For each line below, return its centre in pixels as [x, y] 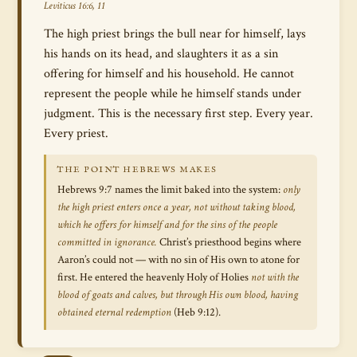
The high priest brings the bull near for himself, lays [175, 33]
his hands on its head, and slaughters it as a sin [161, 53]
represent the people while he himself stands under [173, 93]
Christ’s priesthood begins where [229, 242]
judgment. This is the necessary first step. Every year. [178, 113]
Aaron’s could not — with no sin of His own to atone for [178, 260]
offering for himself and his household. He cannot [169, 73]
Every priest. [76, 133]
